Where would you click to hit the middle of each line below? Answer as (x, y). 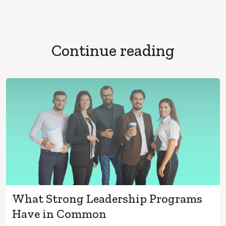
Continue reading (113, 50)
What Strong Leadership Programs (107, 198)
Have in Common (59, 213)
